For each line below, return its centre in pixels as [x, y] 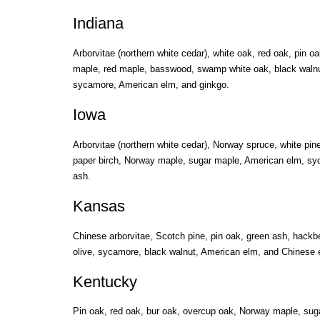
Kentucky [105, 281]
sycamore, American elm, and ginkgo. [151, 85]
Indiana [98, 24]
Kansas [99, 206]
